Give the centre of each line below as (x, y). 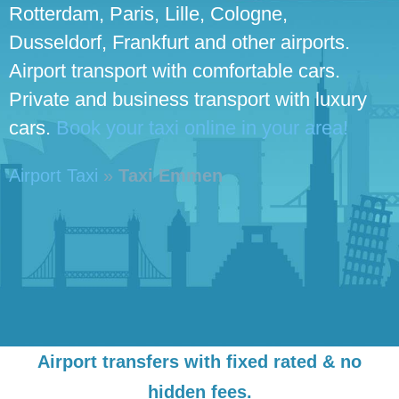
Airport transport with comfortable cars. (175, 70)
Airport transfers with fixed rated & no (199, 361)
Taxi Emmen (171, 175)
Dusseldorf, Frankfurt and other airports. (179, 42)
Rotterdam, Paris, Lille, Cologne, (148, 13)
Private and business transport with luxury (188, 99)
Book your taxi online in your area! (202, 127)
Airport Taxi (53, 175)
